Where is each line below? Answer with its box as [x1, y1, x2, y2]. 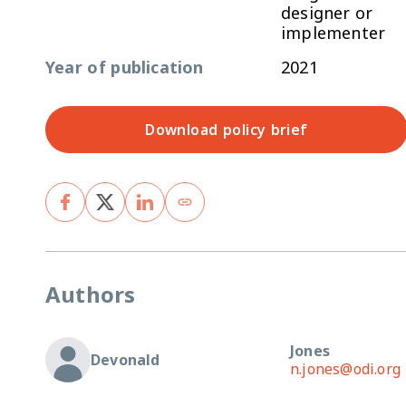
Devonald [91, 350, 160, 370]
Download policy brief [145, 120, 308, 140]
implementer [281, 22, 386, 43]
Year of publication [45, 56, 204, 78]
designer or [281, 2, 373, 24]
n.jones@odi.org [290, 359, 401, 379]
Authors [45, 279, 136, 309]
